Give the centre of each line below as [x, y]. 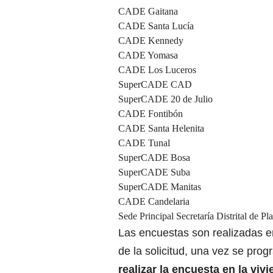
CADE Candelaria [154, 202]
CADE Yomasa [148, 55]
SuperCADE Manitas [160, 187]
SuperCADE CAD [155, 85]
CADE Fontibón [151, 114]
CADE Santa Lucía [156, 26]
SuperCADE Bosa [154, 158]
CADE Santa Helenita [161, 129]
